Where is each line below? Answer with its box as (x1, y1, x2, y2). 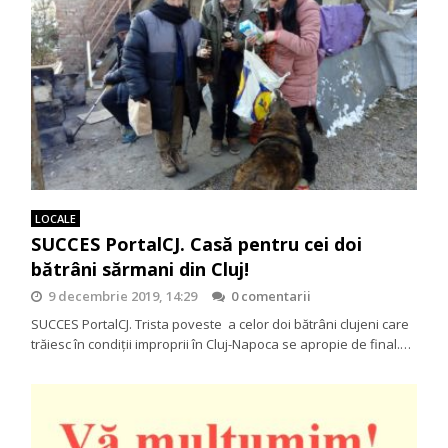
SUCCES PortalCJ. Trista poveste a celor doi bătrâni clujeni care (31, 314, 410, 333)
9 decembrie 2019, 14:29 (48, 286, 198, 305)
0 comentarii (231, 286, 312, 305)
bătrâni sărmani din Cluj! (31, 256, 250, 281)
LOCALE (35, 210, 77, 226)
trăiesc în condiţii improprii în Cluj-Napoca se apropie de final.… (31, 334, 412, 353)
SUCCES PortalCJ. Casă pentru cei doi (31, 231, 363, 256)
